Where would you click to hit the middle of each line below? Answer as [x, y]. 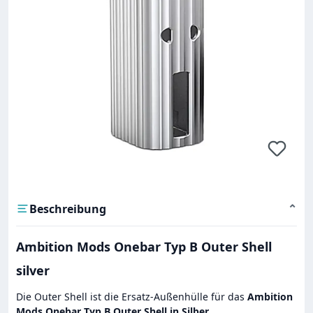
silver [33, 270]
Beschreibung [68, 209]
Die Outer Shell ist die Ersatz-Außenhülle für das [132, 296]
